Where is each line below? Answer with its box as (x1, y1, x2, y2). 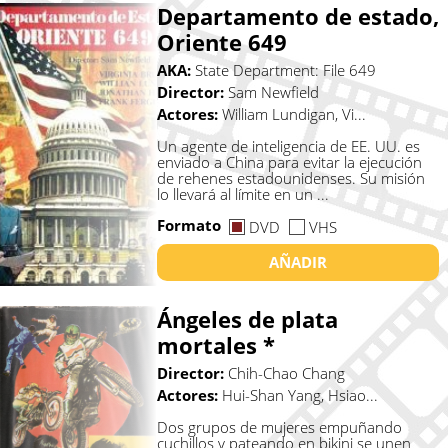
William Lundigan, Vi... (221, 104, 366, 125)
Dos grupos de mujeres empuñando (156, 417, 402, 438)
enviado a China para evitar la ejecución (156, 152, 422, 173)
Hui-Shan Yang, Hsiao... (221, 385, 378, 406)
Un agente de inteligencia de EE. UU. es (156, 136, 420, 157)
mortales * (156, 330, 275, 361)
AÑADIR (268, 252, 327, 273)
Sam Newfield (227, 82, 319, 103)
